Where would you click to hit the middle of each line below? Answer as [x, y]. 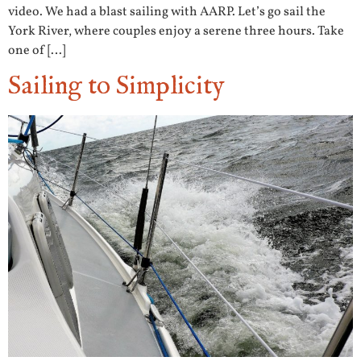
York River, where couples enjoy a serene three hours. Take [176, 32]
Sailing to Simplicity [116, 87]
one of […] [37, 51]
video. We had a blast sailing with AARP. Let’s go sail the [167, 12]
